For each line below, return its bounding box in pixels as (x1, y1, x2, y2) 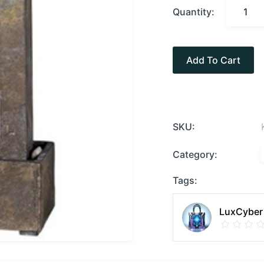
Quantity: (172, 6, 214, 18)
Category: (172, 148, 217, 160)
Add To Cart (186, 54, 240, 66)
